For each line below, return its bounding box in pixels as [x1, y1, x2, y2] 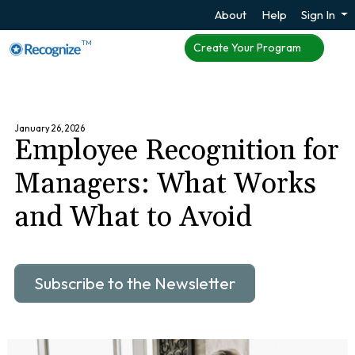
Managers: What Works [14, 166, 317, 203]
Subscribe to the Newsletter [34, 273, 236, 294]
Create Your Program [193, 40, 303, 55]
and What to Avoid [14, 200, 253, 236]
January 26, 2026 [14, 123, 86, 135]
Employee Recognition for [14, 133, 340, 170]
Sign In [301, 7, 338, 23]
